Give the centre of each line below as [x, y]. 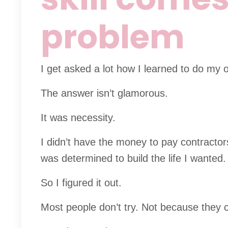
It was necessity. [78, 118]
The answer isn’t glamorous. [104, 93]
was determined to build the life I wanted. [133, 159]
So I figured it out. [81, 183]
